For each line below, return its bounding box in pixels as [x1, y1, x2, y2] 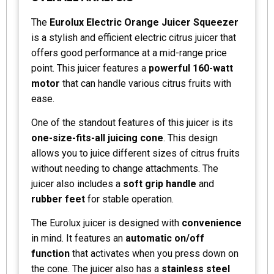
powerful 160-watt [149, 62, 233, 74]
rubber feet [31, 193, 85, 205]
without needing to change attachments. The [31, 162, 218, 174]
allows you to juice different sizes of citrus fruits [31, 147, 240, 159]
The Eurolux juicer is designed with [31, 217, 182, 229]
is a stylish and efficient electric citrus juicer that [31, 31, 236, 43]
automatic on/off [125, 232, 204, 244]
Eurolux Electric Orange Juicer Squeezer [47, 16, 239, 28]
